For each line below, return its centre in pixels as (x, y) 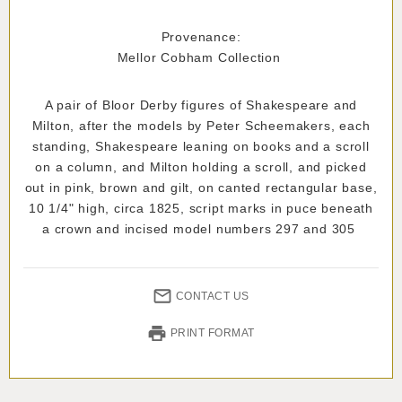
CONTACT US (212, 296)
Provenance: (201, 36)
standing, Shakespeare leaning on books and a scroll (201, 146)
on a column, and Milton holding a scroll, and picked (201, 166)
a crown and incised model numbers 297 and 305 (201, 228)
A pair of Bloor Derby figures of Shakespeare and (201, 105)
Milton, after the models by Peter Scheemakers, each (201, 125)
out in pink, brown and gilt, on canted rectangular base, (201, 187)
